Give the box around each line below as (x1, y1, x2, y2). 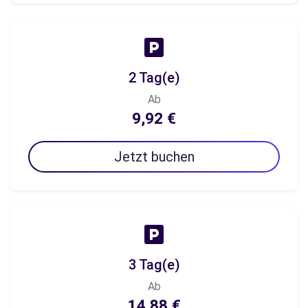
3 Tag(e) (128, 256, 180, 273)
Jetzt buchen (113, 148, 195, 165)
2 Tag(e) (128, 69, 180, 86)
